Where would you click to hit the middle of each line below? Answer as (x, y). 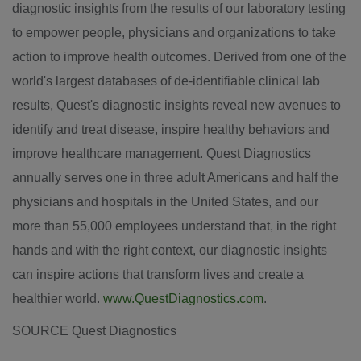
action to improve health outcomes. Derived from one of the (179, 57)
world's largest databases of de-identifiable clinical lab (166, 81)
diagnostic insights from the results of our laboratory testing (179, 8)
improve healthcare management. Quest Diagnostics (162, 154)
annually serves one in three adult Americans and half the (175, 178)
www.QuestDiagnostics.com (183, 299)
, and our (293, 202)
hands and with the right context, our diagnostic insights (170, 250)
